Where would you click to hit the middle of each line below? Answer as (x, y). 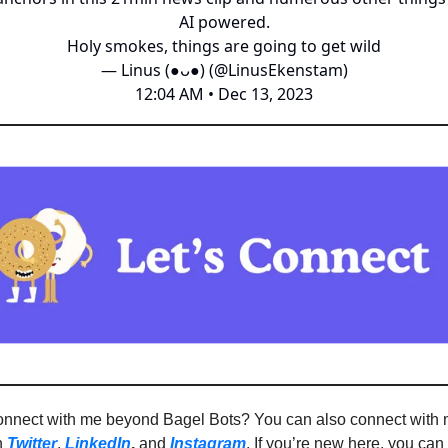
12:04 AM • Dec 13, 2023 (224, 94)
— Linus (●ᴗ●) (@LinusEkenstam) (224, 70)
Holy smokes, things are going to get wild (224, 46)
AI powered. (224, 22)
